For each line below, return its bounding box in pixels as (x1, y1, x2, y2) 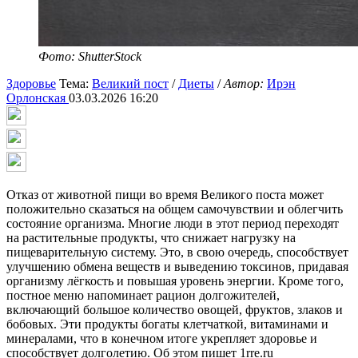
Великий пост (92, 77, 169, 91)
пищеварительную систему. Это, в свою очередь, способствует (6, 245, 348, 260)
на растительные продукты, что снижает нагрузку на (6, 231, 296, 245)
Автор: (224, 77, 267, 91)
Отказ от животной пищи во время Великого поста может (6, 188, 324, 202)
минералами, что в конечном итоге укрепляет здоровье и (6, 332, 317, 346)
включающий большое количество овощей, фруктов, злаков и (6, 303, 343, 317)
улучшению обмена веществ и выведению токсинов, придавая (6, 260, 348, 274)
